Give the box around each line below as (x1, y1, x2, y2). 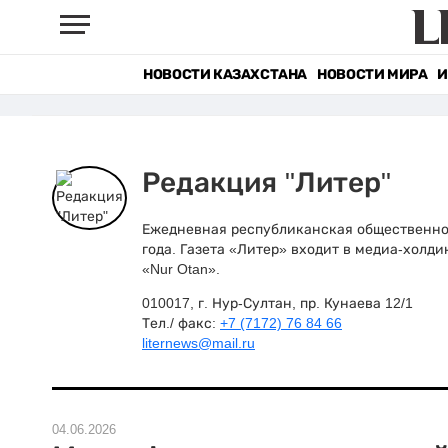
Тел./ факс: (142, 315, 220, 331)
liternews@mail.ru (142, 335, 255, 351)
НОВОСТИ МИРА (317, 66, 428, 83)
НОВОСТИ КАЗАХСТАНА (143, 66, 308, 83)
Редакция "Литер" (142, 167, 391, 198)
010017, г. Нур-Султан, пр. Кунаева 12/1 (142, 295, 413, 311)
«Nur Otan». (142, 261, 220, 277)
